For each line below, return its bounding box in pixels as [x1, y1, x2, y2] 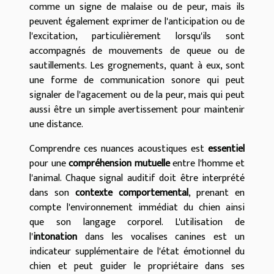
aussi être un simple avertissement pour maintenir [29, 102, 245, 119]
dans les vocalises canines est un [77, 229, 245, 246]
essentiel [208, 141, 245, 158]
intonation [33, 229, 77, 246]
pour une [29, 155, 68, 172]
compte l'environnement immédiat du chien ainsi [29, 199, 245, 217]
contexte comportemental [75, 185, 188, 202]
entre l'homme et [169, 155, 245, 172]
